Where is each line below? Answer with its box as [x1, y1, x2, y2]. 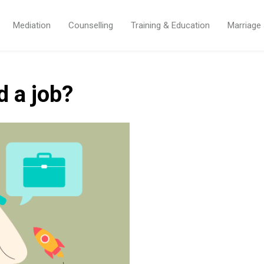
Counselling [68, 20, 113, 31]
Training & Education [130, 20, 210, 31]
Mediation [12, 20, 51, 31]
